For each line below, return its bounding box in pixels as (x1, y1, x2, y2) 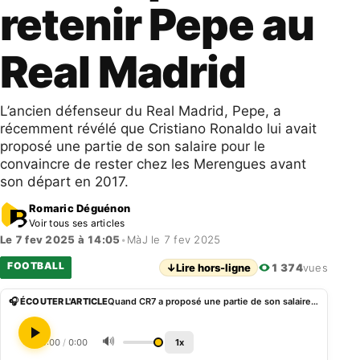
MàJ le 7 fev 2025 (127, 233, 221, 246)
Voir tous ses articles (29, 216, 125, 229)
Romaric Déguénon (29, 201, 131, 215)
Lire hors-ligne (175, 261, 251, 274)
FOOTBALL (7, 260, 64, 272)
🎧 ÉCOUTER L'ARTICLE (9, 296, 108, 307)
